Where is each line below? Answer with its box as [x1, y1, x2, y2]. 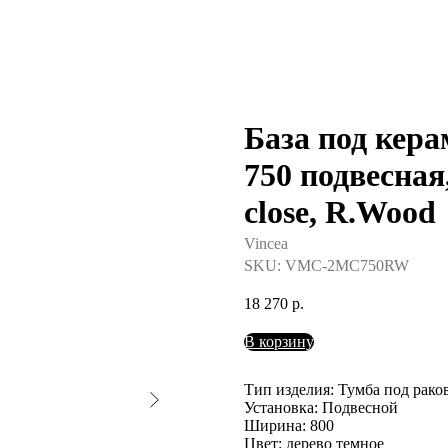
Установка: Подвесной [244, 398, 398, 416]
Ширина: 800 [244, 416, 334, 434]
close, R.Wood [244, 194, 436, 230]
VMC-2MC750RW [285, 257, 409, 274]
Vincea [244, 235, 288, 252]
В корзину [244, 332, 314, 350]
